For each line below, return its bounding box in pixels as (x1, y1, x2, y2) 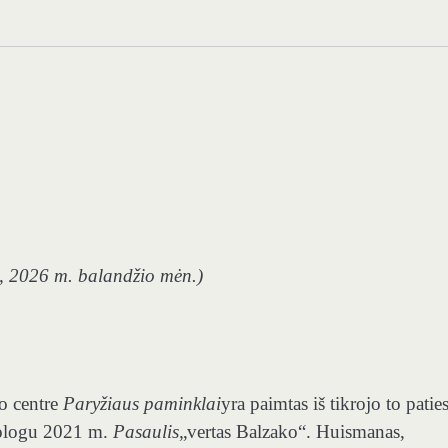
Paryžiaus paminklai (63, 393, 221, 415)
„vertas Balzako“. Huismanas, (179, 421, 405, 443)
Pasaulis (113, 421, 179, 443)
